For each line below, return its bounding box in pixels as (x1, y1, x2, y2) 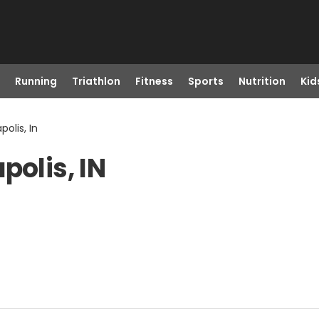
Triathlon (71, 74, 120, 88)
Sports (187, 74, 224, 88)
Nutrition (238, 74, 286, 88)
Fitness (135, 74, 173, 88)
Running (14, 74, 57, 88)
